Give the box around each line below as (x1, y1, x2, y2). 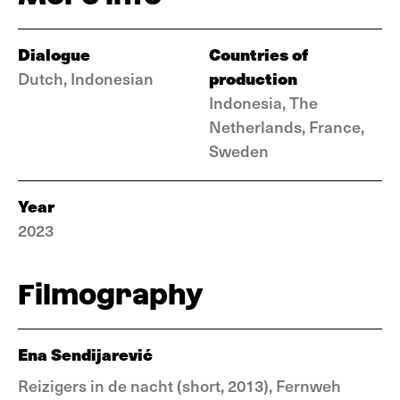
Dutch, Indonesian (18, 67, 154, 89)
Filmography (18, 278, 204, 311)
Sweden (209, 139, 269, 162)
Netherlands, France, (209, 115, 364, 137)
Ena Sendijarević (18, 342, 153, 366)
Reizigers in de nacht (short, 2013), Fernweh (18, 374, 341, 396)
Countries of (209, 42, 308, 66)
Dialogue (18, 42, 90, 66)
